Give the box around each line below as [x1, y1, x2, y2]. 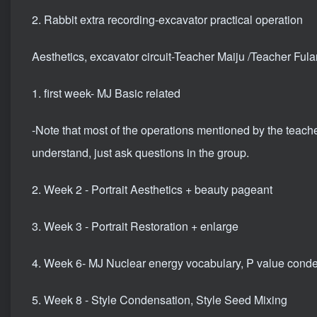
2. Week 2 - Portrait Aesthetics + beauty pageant [32, 181, 272, 198]
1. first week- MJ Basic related [32, 85, 180, 102]
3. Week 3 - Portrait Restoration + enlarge [32, 218, 238, 235]
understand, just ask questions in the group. [32, 144, 249, 161]
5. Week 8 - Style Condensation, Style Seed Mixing [32, 292, 287, 309]
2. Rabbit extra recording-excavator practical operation [32, 11, 303, 28]
